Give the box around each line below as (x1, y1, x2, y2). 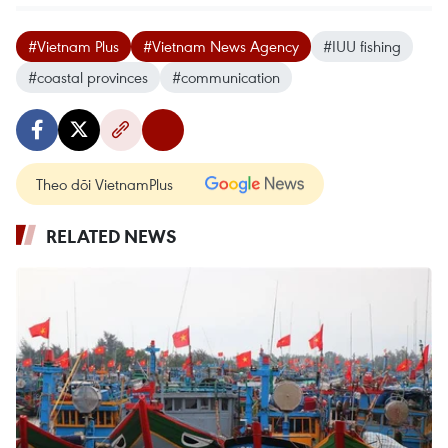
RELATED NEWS (46, 224, 177, 249)
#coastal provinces (28, 67, 148, 88)
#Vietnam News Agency (143, 36, 299, 57)
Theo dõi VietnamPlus (36, 174, 173, 195)
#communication (172, 67, 280, 88)
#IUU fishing (323, 36, 401, 57)
